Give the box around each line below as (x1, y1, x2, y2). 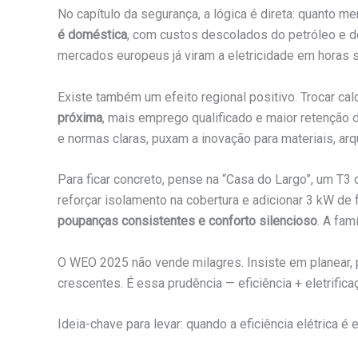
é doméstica (58, 26, 127, 42)
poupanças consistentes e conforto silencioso (58, 213, 317, 229)
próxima (58, 109, 102, 125)
